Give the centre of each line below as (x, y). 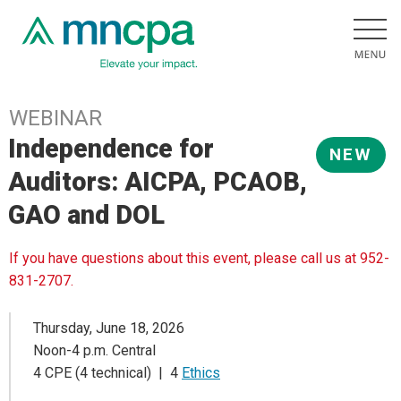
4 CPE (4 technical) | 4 (107, 372)
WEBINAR (55, 118)
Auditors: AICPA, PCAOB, (158, 182)
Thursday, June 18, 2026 (109, 328)
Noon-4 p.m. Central (94, 350)
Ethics (201, 372)
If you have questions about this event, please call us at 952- (199, 259)
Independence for (111, 149)
